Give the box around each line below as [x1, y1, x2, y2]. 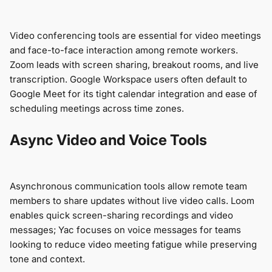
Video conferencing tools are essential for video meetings [10, 30, 261, 42]
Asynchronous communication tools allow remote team [10, 180, 247, 192]
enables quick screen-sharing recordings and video [10, 209, 233, 222]
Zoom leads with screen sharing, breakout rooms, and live [10, 59, 259, 71]
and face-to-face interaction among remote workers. [10, 44, 238, 56]
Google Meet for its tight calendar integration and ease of [10, 88, 257, 100]
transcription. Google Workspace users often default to [10, 73, 247, 86]
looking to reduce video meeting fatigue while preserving [10, 239, 257, 251]
